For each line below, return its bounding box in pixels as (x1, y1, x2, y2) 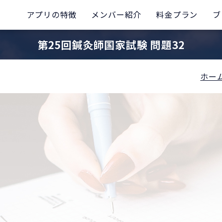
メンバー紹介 (91, 8, 142, 20)
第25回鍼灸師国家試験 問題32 (37, 37, 185, 52)
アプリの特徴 (26, 8, 77, 20)
